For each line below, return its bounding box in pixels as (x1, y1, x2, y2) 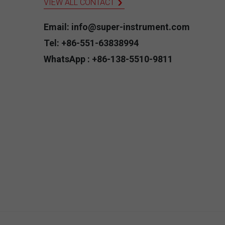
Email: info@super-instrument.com (44, 22, 190, 32)
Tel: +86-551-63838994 (44, 38, 139, 48)
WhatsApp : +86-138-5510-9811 (44, 54, 173, 64)
